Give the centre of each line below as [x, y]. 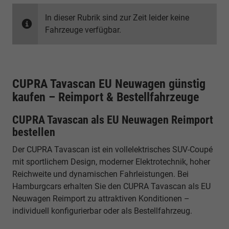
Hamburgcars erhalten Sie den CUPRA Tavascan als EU [111, 186]
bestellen [34, 132]
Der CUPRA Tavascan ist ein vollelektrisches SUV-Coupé [112, 149]
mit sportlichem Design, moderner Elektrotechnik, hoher [111, 162]
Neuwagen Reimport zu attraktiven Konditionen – [101, 198]
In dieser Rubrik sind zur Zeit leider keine [117, 17]
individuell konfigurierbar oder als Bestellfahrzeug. [102, 211]
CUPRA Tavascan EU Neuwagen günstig [109, 84]
